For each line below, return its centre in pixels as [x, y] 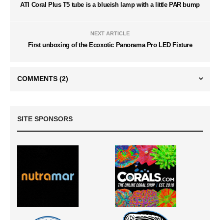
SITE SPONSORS [45, 119]
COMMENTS [38, 79]
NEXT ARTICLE [110, 34]
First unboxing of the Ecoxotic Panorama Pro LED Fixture [110, 45]
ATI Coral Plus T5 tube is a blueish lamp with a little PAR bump [110, 5]
